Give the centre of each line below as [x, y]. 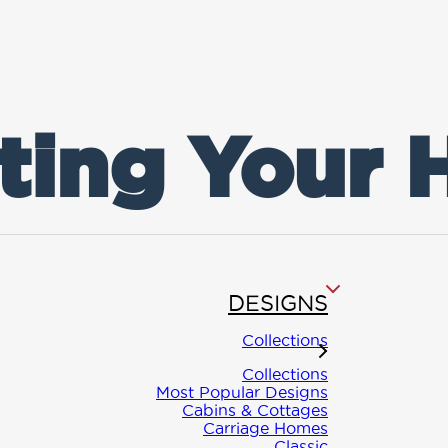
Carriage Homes [265, 428]
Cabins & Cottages [255, 410]
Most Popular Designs [242, 392]
